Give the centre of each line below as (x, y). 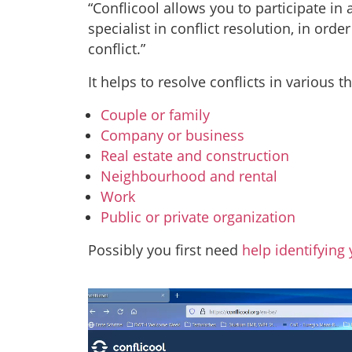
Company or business (172, 135)
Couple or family (155, 114)
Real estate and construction (195, 155)
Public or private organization (198, 216)
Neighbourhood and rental (189, 176)
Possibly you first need (165, 249)
